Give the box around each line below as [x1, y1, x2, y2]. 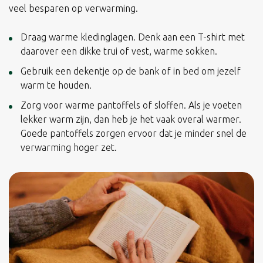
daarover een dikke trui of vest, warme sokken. [21, 46, 217, 57]
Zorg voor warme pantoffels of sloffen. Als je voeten [21, 100, 242, 111]
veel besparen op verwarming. [9, 3, 138, 14]
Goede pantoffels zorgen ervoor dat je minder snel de [21, 128, 247, 139]
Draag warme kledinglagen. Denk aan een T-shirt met [21, 32, 245, 43]
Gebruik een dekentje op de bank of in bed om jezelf [21, 66, 241, 77]
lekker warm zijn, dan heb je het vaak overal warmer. [21, 114, 241, 125]
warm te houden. [21, 80, 92, 91]
